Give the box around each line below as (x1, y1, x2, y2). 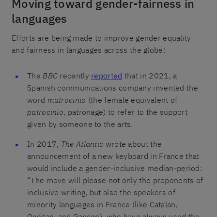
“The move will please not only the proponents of (27, 175, 203, 185)
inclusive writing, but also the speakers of (27, 187, 175, 197)
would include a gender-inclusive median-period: (27, 163, 202, 173)
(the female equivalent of (86, 94, 178, 105)
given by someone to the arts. (27, 119, 133, 129)
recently (58, 70, 92, 80)
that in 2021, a (122, 70, 177, 80)
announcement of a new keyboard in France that (27, 151, 200, 161)
